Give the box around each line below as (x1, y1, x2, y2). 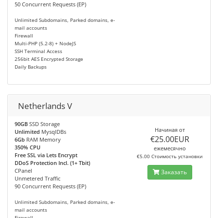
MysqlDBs (40, 128, 66, 135)
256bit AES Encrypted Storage (15, 56, 83, 62)
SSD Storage (28, 120, 60, 127)
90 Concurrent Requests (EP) (15, 182, 86, 190)
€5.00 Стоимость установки (137, 153, 203, 160)
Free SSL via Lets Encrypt (15, 151, 77, 159)
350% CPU (15, 144, 40, 151)
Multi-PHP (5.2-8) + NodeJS (15, 40, 76, 47)
